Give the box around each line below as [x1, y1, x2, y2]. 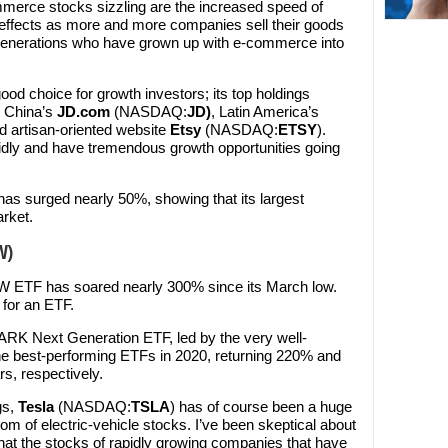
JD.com [57, 103, 114, 120]
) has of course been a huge [170, 398, 352, 415]
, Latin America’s [211, 103, 319, 120]
